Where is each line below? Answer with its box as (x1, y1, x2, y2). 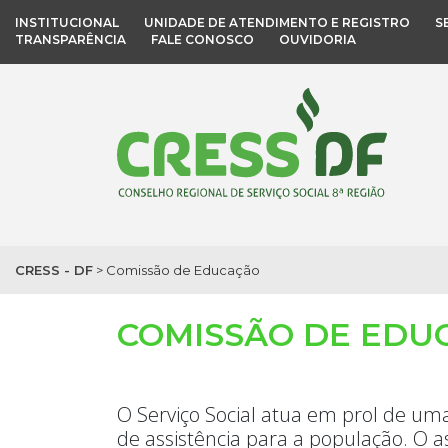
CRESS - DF (15, 261, 93, 278)
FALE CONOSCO (151, 32, 254, 47)
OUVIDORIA (279, 32, 356, 47)
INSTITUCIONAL (15, 15, 119, 30)
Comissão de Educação (106, 261, 260, 278)
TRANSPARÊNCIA (15, 32, 126, 47)
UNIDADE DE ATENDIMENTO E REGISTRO (144, 15, 410, 30)
